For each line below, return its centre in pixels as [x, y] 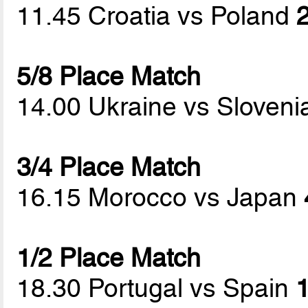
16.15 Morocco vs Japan [161, 198]
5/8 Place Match [109, 77]
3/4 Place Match [109, 167]
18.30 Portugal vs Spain [156, 288]
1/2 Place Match [109, 258]
